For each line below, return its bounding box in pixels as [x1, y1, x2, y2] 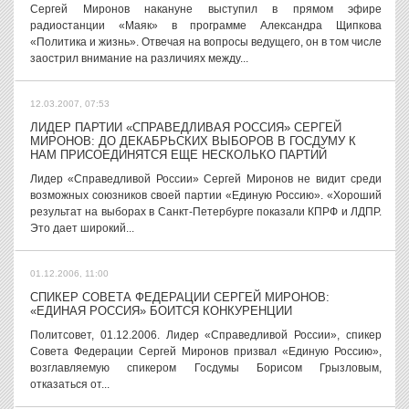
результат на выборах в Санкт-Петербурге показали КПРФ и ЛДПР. [30, 205, 382, 218]
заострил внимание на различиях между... [30, 52, 248, 65]
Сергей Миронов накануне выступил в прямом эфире [30, 3, 382, 16]
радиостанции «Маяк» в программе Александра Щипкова [30, 19, 382, 32]
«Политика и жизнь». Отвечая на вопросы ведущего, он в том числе [30, 36, 382, 48]
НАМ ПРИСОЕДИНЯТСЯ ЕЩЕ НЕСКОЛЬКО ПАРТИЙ [30, 148, 327, 162]
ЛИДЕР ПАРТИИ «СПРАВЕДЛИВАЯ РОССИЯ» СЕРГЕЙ [30, 121, 341, 134]
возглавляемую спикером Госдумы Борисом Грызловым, [30, 362, 382, 374]
